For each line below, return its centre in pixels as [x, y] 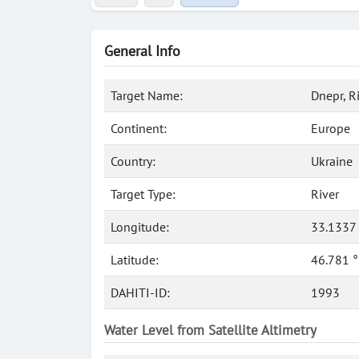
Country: [133, 161]
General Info [142, 51]
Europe [331, 128]
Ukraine [332, 161]
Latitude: [135, 260]
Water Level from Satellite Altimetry [210, 330]
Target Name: [147, 95]
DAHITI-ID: [140, 292]
